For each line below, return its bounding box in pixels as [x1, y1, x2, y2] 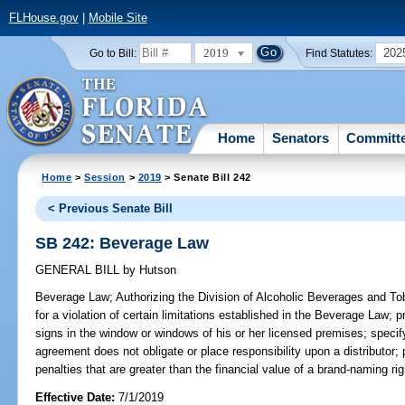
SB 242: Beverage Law [35, 233, 210, 252]
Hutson [136, 263, 177, 278]
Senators [272, 129, 330, 146]
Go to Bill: [89, 47, 137, 59]
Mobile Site [88, 11, 147, 25]
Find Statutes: [306, 47, 373, 59]
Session [84, 171, 127, 183]
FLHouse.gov [8, 11, 79, 25]
